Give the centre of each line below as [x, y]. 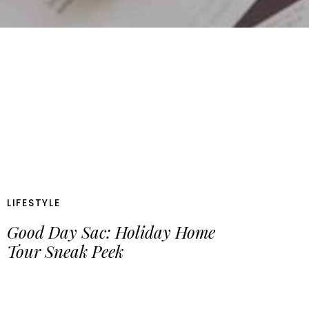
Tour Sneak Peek [65, 251]
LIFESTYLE [34, 203]
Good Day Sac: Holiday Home [111, 232]
